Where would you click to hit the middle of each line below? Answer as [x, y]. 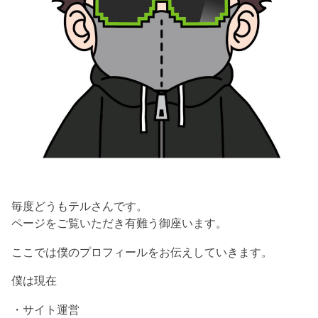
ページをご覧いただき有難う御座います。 [120, 223]
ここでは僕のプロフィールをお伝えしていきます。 [142, 252]
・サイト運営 [46, 309]
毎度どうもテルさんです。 [80, 206]
